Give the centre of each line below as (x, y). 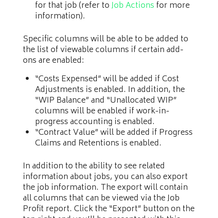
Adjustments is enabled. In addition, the (110, 90)
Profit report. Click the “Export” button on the (109, 209)
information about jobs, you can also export (105, 177)
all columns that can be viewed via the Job (101, 199)
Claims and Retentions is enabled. (98, 144)
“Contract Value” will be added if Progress (114, 133)
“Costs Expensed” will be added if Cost (107, 80)
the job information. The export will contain (105, 188)
